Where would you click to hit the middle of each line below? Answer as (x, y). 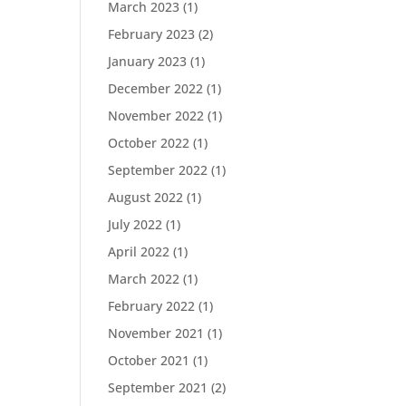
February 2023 (152, 34)
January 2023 (148, 61)
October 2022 (149, 143)
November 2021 (156, 333)
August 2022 (146, 197)
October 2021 (149, 360)
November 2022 (156, 116)
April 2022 (139, 251)
